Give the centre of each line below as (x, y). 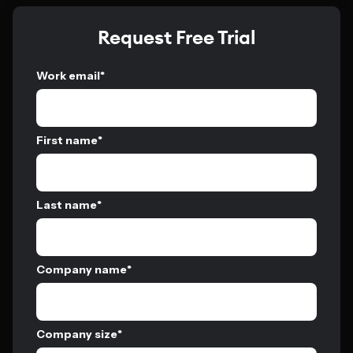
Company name (82, 269)
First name (67, 140)
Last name (67, 205)
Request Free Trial (176, 39)
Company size (77, 334)
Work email (68, 76)
